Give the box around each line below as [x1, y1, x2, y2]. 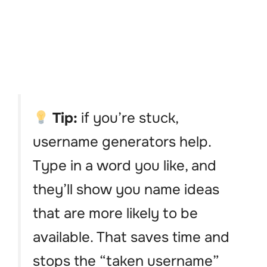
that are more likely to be [33, 204, 198, 223]
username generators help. [33, 133, 211, 151]
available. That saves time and [33, 228, 229, 247]
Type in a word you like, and [33, 157, 216, 175]
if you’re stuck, [77, 109, 179, 128]
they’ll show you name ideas [33, 181, 219, 199]
